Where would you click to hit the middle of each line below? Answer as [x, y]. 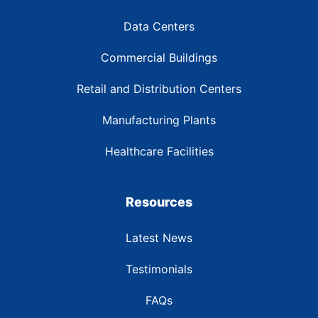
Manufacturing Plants [159, 120]
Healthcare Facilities [159, 152]
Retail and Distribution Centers [159, 89]
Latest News [159, 238]
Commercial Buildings [159, 58]
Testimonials [159, 269]
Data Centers [159, 27]
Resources [159, 202]
